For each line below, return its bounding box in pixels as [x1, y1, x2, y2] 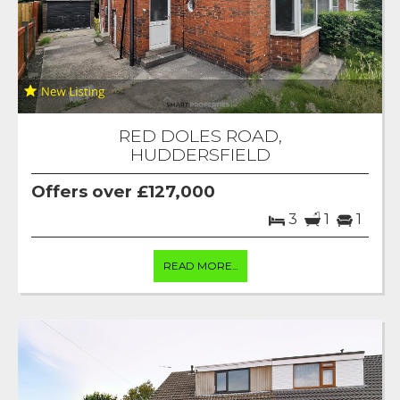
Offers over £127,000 [31, 180, 215, 202]
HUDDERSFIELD [129, 143, 271, 165]
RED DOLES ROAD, [118, 124, 282, 146]
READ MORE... [162, 259, 237, 272]
